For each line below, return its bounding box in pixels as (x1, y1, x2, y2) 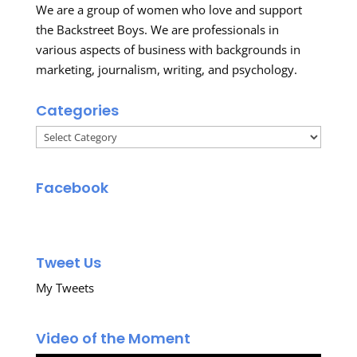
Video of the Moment (35, 328, 190, 348)
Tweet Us (35, 253, 101, 273)
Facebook (35, 178, 108, 198)
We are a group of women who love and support (35, 2, 302, 18)
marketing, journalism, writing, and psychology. (35, 61, 300, 77)
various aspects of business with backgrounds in (35, 41, 300, 57)
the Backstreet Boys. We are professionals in (35, 22, 279, 37)
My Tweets (35, 280, 94, 296)
